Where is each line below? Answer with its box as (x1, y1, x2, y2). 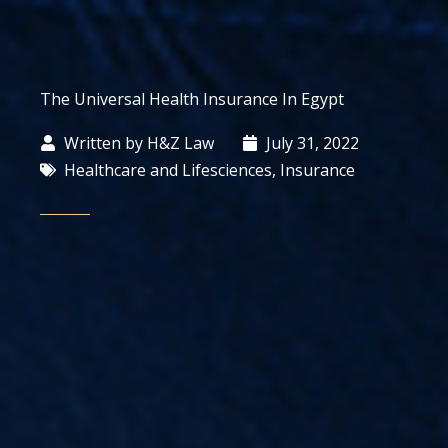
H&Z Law (143, 131, 214, 154)
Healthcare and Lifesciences (64, 158, 272, 181)
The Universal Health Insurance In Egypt (40, 87, 344, 110)
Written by (64, 131, 143, 154)
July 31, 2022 (266, 131, 359, 154)
